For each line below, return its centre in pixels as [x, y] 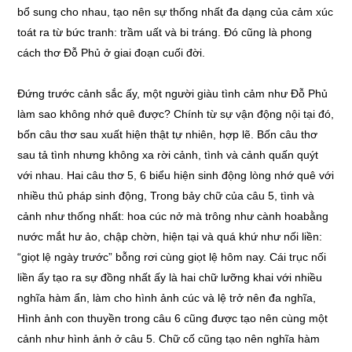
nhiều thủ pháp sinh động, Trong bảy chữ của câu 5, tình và [166, 196]
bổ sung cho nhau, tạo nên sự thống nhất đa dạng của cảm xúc [176, 12]
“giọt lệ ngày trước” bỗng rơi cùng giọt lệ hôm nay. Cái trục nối [172, 257]
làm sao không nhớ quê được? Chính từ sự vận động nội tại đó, [176, 114]
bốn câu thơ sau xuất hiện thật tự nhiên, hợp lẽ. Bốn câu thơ [168, 134]
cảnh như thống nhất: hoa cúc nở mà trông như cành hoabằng [173, 216]
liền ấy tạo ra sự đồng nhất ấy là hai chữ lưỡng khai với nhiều [170, 277]
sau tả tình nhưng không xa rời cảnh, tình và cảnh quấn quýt [168, 155]
